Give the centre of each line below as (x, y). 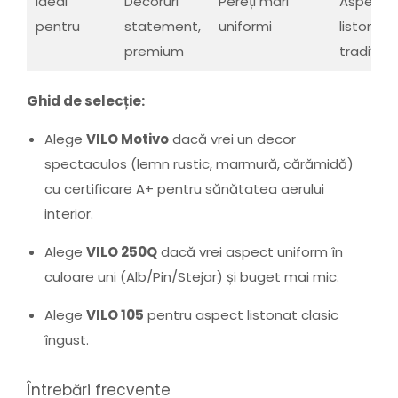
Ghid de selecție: (86, 100)
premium (154, 51)
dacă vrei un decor (232, 139)
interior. (69, 214)
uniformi (245, 26)
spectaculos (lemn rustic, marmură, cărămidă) (199, 164)
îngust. (67, 340)
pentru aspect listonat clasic (241, 315)
